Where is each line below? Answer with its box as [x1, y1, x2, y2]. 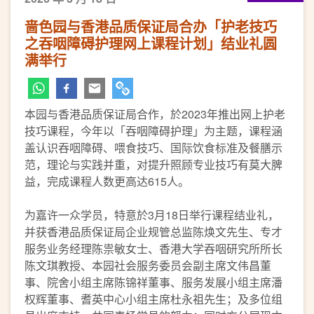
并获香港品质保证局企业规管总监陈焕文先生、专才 [25, 224, 282, 240]
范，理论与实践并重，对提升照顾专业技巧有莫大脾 [25, 156, 282, 172]
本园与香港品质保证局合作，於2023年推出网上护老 [25, 106, 285, 122]
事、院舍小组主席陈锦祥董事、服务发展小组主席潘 [25, 274, 282, 290]
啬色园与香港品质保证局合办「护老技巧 [25, 16, 277, 36]
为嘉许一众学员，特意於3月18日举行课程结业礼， [25, 207, 279, 223]
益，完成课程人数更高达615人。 [25, 173, 189, 189]
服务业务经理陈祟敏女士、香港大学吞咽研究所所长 [25, 240, 282, 257]
